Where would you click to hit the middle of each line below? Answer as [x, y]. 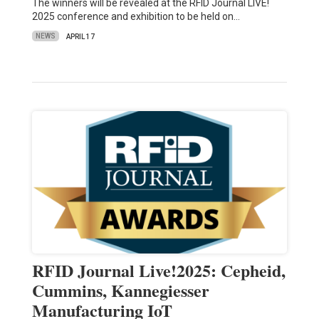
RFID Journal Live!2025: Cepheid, [158, 270]
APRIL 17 [80, 36]
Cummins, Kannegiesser [120, 290]
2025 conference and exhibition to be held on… [136, 16]
